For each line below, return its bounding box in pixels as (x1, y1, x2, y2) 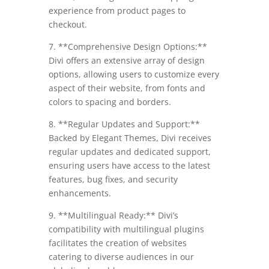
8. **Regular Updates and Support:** (48, 118, 200, 130)
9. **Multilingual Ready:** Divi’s (48, 209, 178, 221)
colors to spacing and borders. (48, 95, 171, 107)
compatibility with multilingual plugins (48, 223, 204, 235)
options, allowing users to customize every (48, 68, 219, 80)
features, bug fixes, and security (48, 173, 178, 185)
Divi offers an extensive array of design (48, 54, 205, 66)
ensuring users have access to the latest (48, 159, 210, 171)
